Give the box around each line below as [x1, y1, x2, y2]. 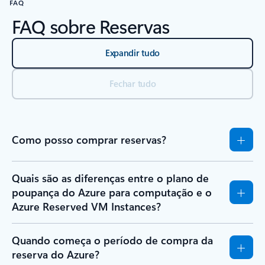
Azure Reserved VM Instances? [12, 199, 161, 214]
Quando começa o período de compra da [12, 232, 213, 247]
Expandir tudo [105, 46, 160, 59]
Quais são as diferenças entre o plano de [12, 170, 209, 185]
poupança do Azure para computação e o [12, 185, 212, 199]
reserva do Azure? [12, 247, 99, 261]
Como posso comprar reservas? [12, 132, 166, 147]
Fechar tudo [109, 77, 156, 89]
